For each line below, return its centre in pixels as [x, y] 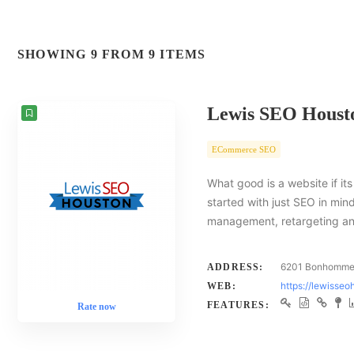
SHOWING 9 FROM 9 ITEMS [112, 54]
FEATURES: [238, 305]
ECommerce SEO [244, 149]
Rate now [96, 307]
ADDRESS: [235, 267]
